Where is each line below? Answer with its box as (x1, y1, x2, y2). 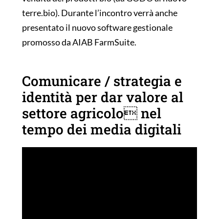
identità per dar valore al (22, 88, 183, 107)
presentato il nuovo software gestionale (22, 22, 173, 33)
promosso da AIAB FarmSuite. (22, 37, 136, 48)
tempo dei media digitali (22, 120, 181, 139)
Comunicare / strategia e (22, 72, 182, 90)
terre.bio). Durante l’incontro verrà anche (22, 7, 177, 19)
